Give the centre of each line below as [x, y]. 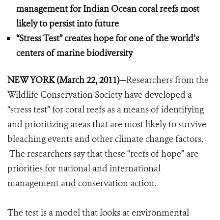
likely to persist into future [68, 24]
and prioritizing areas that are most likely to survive [107, 124]
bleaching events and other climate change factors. [105, 139]
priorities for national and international [84, 168]
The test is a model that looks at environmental [98, 213]
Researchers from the [167, 80]
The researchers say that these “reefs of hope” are [103, 154]
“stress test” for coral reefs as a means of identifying [106, 110]
